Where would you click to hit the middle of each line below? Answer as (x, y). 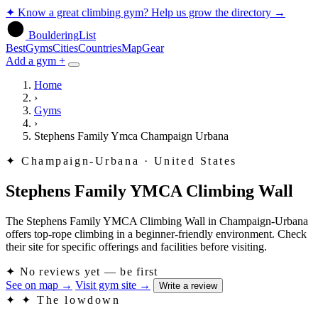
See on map (32, 285)
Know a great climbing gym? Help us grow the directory (144, 12)
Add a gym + (35, 61)
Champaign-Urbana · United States (130, 161)
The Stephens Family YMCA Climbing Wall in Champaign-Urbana (157, 221)
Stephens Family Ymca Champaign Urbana (131, 136)
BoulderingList (62, 35)
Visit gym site (106, 285)
